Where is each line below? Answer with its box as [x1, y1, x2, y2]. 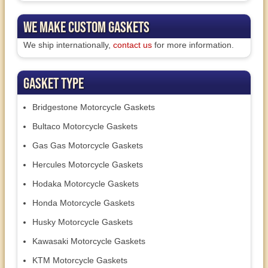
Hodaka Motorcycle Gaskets [32, 179, 139, 189]
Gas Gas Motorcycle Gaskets [32, 141, 143, 151]
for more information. [152, 40, 234, 50]
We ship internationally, [23, 40, 113, 50]
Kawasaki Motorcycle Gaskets [32, 236, 145, 246]
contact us [113, 40, 152, 50]
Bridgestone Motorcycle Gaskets [32, 102, 155, 112]
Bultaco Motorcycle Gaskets [32, 121, 138, 132]
